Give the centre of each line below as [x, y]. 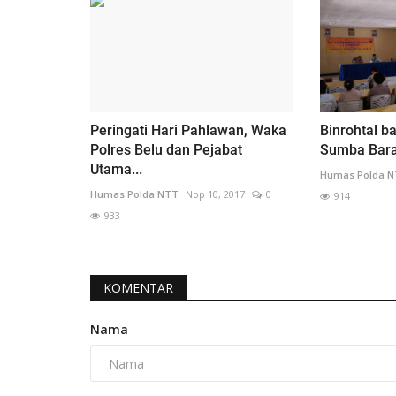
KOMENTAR [138, 288]
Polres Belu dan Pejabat [166, 150]
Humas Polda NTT [134, 194]
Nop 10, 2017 [215, 194]
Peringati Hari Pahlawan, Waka [188, 131]
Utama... [116, 170]
